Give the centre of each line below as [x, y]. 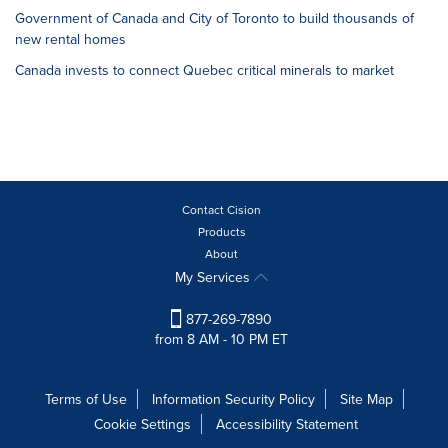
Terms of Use [85, 399]
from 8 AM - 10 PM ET [221, 339]
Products [221, 231]
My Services [214, 277]
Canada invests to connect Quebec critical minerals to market [204, 70]
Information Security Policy [233, 399]
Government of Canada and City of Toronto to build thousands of [214, 18]
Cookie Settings [142, 424]
